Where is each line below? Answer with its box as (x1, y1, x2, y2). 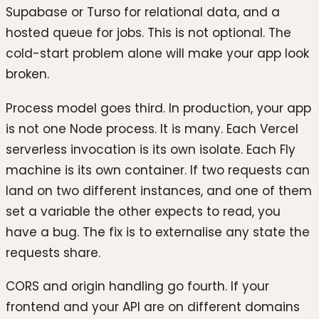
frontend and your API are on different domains (6, 298, 300, 316)
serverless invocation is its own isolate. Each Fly (6, 140, 296, 158)
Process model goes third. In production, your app (6, 99, 311, 117)
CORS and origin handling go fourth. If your (6, 278, 269, 296)
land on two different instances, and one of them (6, 182, 312, 199)
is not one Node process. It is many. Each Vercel (6, 120, 298, 137)
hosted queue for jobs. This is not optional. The (6, 24, 291, 42)
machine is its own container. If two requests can (6, 161, 310, 179)
